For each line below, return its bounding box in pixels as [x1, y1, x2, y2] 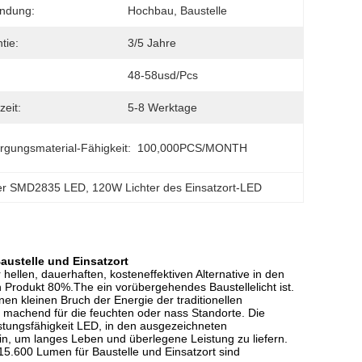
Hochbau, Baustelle [128, 4, 227, 17]
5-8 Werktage [128, 101, 197, 114]
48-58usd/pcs [128, 69, 198, 82]
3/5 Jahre [128, 36, 176, 49]
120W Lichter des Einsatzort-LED [92, 181, 263, 194]
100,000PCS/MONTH [137, 141, 247, 154]
